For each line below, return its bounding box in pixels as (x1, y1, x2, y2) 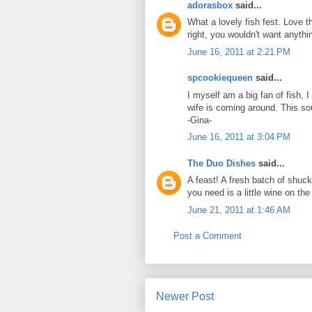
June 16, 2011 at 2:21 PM (187, 46, 290, 57)
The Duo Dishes (187, 157, 256, 169)
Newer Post (156, 290, 214, 302)
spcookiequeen (187, 72, 253, 84)
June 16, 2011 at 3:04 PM (187, 132, 290, 143)
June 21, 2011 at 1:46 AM (187, 204, 290, 215)
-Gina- (187, 114, 212, 125)
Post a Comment (173, 231, 242, 242)
